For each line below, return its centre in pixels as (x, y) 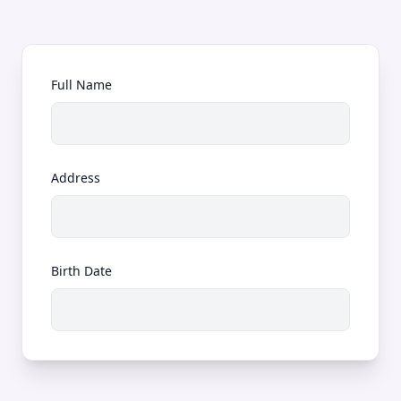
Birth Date (81, 271)
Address (76, 178)
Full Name (81, 85)
